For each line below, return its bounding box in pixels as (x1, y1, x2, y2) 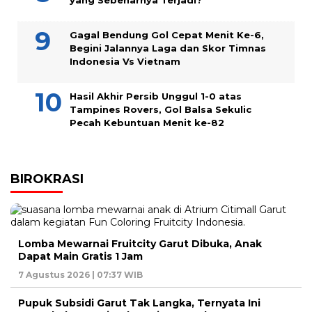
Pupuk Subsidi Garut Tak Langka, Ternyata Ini (18, 297, 260, 310)
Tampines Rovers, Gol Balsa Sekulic (70, 104, 251, 116)
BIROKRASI (10, 171, 84, 187)
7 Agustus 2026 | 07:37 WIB (18, 270, 143, 281)
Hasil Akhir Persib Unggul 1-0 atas (70, 91, 242, 102)
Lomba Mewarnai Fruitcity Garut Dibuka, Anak (18, 237, 262, 251)
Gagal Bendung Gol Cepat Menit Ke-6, (70, 29, 264, 41)
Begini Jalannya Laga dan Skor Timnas (70, 42, 266, 54)
